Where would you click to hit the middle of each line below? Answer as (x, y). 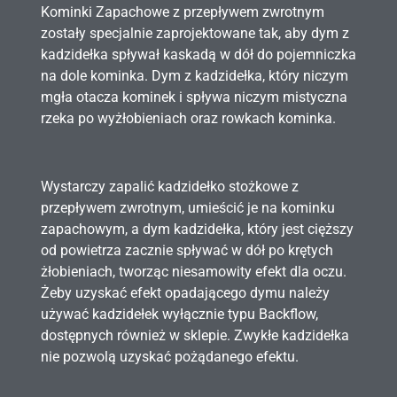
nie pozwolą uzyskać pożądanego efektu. (170, 356)
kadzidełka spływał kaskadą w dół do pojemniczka (198, 55)
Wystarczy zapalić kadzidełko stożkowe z (170, 186)
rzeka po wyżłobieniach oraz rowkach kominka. (188, 119)
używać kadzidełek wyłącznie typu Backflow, (179, 314)
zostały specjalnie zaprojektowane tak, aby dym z (195, 34)
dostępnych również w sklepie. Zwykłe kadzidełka (195, 335)
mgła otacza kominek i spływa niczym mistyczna (194, 97)
